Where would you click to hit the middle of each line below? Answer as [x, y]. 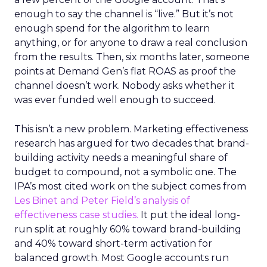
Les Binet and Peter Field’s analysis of [102, 201]
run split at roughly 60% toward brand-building [128, 229]
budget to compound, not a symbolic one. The [125, 172]
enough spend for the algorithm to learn [112, 28]
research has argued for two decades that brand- [132, 143]
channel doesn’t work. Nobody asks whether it [125, 86]
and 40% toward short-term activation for [113, 243]
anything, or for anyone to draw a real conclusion [131, 43]
